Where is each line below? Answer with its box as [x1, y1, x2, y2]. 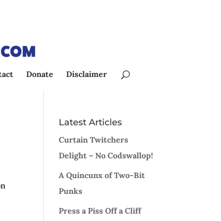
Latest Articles [59, 117, 122, 128]
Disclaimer [66, 69, 107, 79]
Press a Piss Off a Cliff [59, 206, 142, 216]
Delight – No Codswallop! [59, 150, 153, 160]
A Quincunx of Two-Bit [59, 170, 146, 180]
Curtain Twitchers [59, 135, 129, 145]
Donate [26, 69, 53, 79]
